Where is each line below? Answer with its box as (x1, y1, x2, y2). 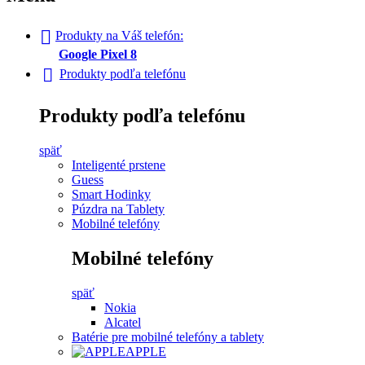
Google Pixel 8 (59, 47, 137, 62)
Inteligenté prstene (72, 157, 165, 172)
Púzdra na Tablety (72, 201, 165, 216)
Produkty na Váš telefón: (55, 29, 183, 43)
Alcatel (104, 314, 141, 329)
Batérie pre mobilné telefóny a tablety (72, 329, 264, 344)
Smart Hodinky (72, 187, 151, 201)
